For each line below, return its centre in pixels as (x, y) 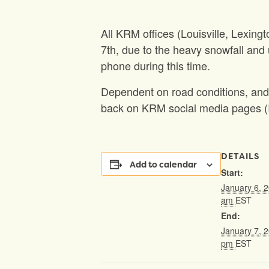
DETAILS (240, 156)
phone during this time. (156, 65)
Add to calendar (163, 165)
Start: (232, 172)
